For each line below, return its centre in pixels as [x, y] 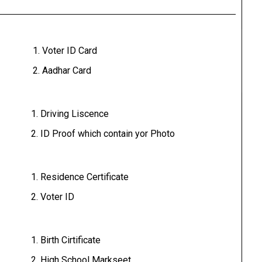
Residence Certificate [85, 177]
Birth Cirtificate [71, 240]
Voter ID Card [70, 51]
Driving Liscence [75, 114]
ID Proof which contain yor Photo [108, 134]
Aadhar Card [67, 70]
